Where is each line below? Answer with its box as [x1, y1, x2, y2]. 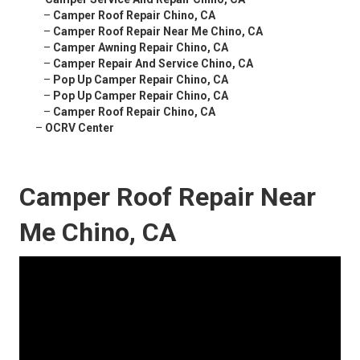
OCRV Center [45, 121, 114, 135]
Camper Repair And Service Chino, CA [53, 57, 253, 71]
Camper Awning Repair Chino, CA [53, 41, 228, 55]
